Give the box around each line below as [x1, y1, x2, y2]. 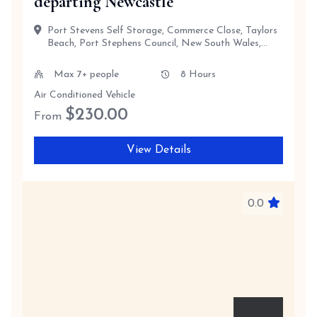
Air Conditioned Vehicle [34, 90, 135, 100]
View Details [126, 144, 191, 156]
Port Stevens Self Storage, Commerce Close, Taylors [47, 25, 277, 36]
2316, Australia [47, 51, 113, 62]
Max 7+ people [54, 69, 119, 80]
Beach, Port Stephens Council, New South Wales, [47, 38, 261, 49]
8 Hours [180, 69, 216, 80]
